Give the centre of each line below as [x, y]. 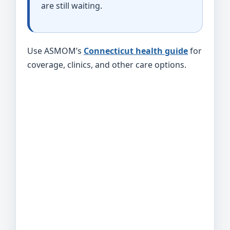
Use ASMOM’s [55, 51]
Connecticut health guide [136, 51]
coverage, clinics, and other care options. [107, 64]
